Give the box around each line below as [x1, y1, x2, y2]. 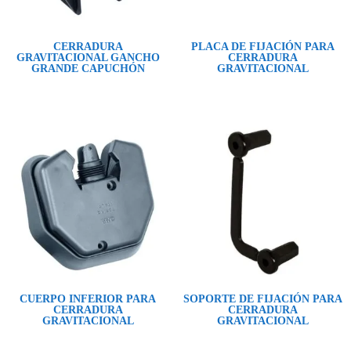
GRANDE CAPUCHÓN [31, 63, 145, 75]
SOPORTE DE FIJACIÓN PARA [183, 293, 343, 306]
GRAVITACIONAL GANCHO [16, 52, 160, 64]
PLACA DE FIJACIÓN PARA [191, 41, 335, 53]
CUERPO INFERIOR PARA [20, 293, 157, 306]
